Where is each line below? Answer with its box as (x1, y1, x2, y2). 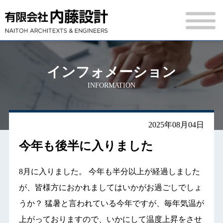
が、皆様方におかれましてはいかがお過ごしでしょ (18, 183, 202, 192)
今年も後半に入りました (18, 139, 153, 152)
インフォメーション (47, 64, 176, 80)
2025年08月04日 (148, 120, 205, 129)
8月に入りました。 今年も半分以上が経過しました (18, 167, 200, 176)
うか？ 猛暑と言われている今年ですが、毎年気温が (18, 199, 204, 208)
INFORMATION (88, 82, 135, 89)
